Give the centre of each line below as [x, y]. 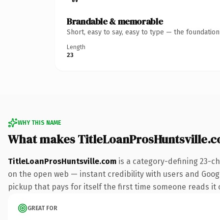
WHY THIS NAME [39, 123]
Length [76, 47]
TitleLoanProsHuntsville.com [62, 161]
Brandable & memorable [115, 21]
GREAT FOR [42, 208]
